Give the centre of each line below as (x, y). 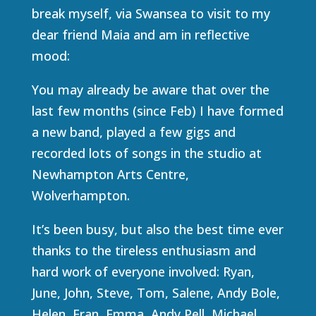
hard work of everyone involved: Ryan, (143, 272)
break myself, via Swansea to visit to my (151, 13)
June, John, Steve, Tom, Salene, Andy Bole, (156, 293)
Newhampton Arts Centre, (110, 174)
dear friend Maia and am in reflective (140, 35)
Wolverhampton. (80, 195)
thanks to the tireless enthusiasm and (144, 250)
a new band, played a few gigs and (133, 132)
